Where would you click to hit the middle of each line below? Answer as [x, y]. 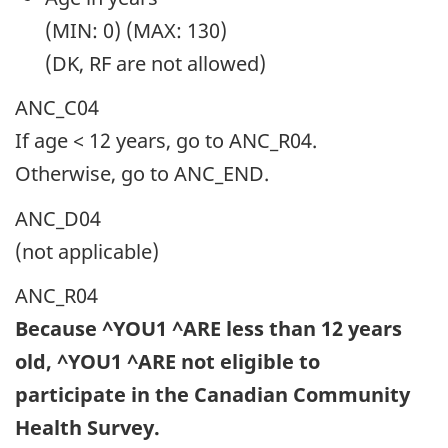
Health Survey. [87, 428]
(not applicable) [87, 251]
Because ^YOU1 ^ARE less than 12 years [208, 329]
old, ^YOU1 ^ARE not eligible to [167, 362]
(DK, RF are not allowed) [155, 63]
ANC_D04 [58, 218]
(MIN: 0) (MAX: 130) [136, 30]
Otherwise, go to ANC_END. [142, 174]
